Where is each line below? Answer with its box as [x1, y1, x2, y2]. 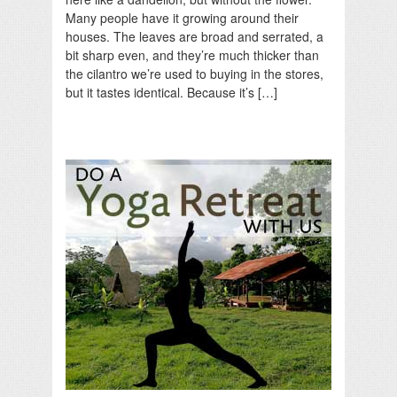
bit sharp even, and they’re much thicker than [66, 46, 319, 65]
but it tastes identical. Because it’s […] [66, 83, 277, 102]
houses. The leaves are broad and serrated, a [66, 27, 323, 46]
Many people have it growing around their [66, 9, 299, 27]
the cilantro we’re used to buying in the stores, [66, 65, 323, 83]
